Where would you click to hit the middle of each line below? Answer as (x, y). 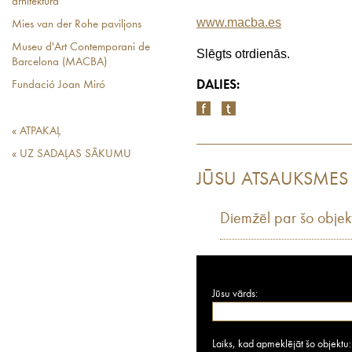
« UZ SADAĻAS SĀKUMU (71, 154)
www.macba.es (239, 22)
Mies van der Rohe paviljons (77, 25)
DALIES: (218, 85)
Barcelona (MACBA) (59, 62)
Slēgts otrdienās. (243, 54)
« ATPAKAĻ (36, 132)
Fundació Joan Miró (59, 85)
